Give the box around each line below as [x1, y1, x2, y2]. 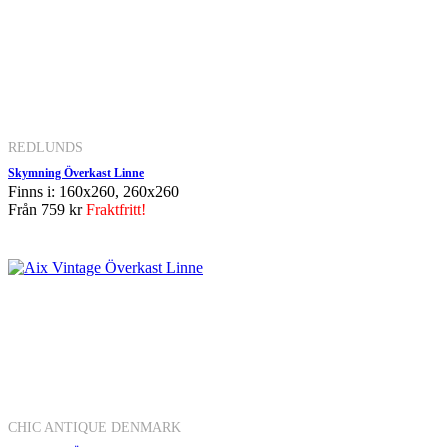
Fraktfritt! [86, 200, 146, 218]
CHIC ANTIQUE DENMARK [8, 418, 181, 435]
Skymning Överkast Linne [8, 165, 144, 180]
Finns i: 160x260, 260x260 [8, 182, 179, 200]
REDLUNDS [8, 138, 83, 155]
